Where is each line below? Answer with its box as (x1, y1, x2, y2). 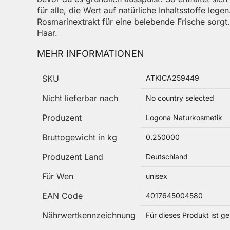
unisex (146, 171, 167, 180)
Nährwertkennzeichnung (42, 209, 136, 220)
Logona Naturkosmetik (146, 112, 222, 122)
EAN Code (42, 190, 83, 201)
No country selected (146, 93, 214, 102)
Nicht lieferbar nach (42, 92, 118, 103)
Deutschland (146, 151, 188, 161)
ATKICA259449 (146, 73, 199, 82)
